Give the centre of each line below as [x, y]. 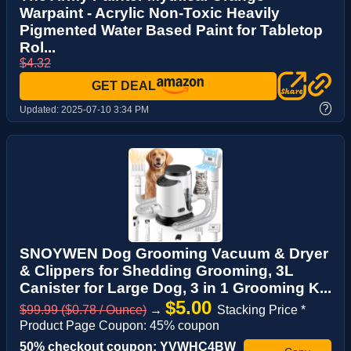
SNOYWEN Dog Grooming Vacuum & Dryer [174, 253]
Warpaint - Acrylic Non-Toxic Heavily [150, 13]
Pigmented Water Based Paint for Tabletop [171, 31]
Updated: [40, 109]
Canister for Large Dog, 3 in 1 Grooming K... [175, 288]
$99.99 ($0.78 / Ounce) [83, 309]
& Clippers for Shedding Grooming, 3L [157, 270]
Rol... [38, 48]
